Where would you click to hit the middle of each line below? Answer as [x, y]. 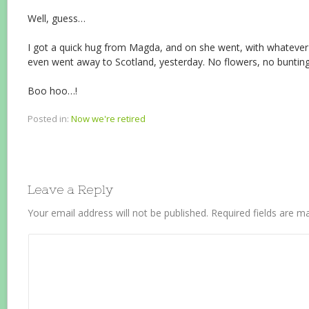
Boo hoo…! [52, 91]
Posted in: [48, 119]
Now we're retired [108, 119]
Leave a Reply [70, 190]
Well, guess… [57, 19]
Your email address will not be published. [118, 213]
